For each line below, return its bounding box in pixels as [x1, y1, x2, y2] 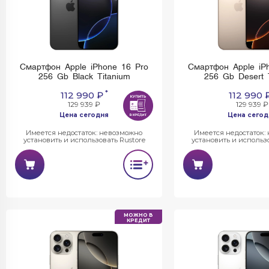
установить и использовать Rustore [23, 136, 145, 144]
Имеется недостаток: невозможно [26, 128, 142, 137]
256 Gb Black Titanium [38, 73, 130, 81]
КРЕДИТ [127, 217, 150, 223]
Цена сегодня [59, 110, 109, 119]
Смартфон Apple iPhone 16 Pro [20, 63, 148, 71]
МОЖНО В [124, 212, 153, 218]
